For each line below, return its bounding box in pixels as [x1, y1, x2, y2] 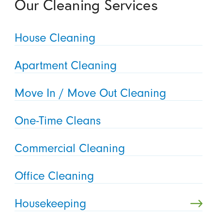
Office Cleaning [14, 169, 94, 183]
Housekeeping [14, 196, 86, 210]
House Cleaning [14, 31, 95, 45]
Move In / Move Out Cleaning [14, 86, 166, 100]
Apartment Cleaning [14, 59, 117, 73]
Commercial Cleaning [14, 141, 125, 155]
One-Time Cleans [14, 114, 101, 128]
